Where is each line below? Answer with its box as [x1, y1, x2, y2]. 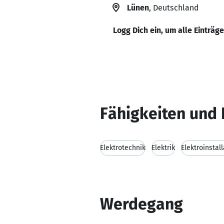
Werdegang [100, 194, 183, 213]
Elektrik [151, 143, 175, 152]
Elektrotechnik [100, 143, 145, 152]
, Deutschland [149, 3, 198, 12]
